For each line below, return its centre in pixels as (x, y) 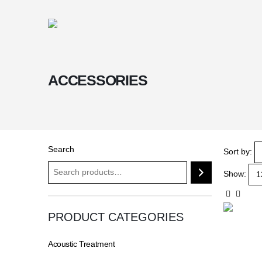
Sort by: (238, 152)
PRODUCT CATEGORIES (116, 217)
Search (61, 149)
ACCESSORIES (98, 80)
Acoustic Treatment (82, 244)
